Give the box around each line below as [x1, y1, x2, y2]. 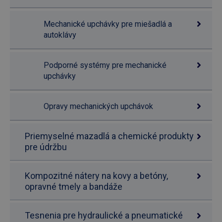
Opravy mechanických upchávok [44, 102, 153, 111]
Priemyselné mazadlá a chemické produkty [25, 131, 194, 141]
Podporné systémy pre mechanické [44, 60, 166, 70]
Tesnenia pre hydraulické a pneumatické [25, 210, 183, 221]
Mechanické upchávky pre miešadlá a [44, 19, 172, 29]
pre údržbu [25, 142, 67, 152]
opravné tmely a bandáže [25, 181, 122, 192]
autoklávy [44, 30, 76, 40]
